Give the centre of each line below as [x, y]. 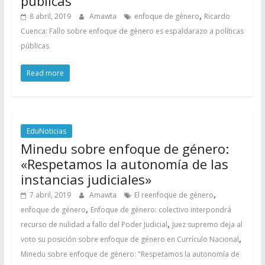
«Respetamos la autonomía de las [124, 164]
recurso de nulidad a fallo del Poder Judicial [94, 224]
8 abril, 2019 [50, 16]
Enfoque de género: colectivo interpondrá [161, 210]
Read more [45, 73]
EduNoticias [46, 131]
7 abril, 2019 [50, 195]
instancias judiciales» [86, 179]
